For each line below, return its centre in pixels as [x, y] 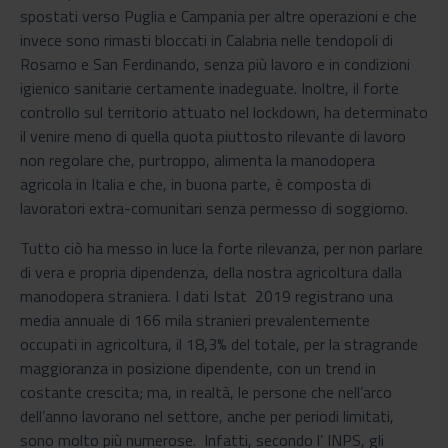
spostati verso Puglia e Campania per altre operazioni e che [218, 15]
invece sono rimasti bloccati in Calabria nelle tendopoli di [206, 39]
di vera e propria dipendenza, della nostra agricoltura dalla [211, 271]
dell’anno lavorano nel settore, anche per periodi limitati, [207, 415]
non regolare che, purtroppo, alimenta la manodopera [197, 159]
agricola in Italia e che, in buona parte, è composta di [195, 183]
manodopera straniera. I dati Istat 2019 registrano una [206, 295]
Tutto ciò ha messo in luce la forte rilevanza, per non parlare [221, 247]
